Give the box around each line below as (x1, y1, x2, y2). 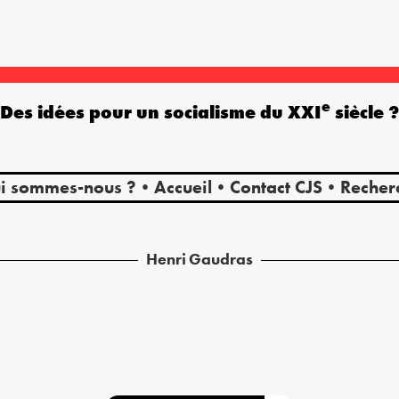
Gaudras (189, 248, 254, 269)
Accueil (153, 175, 212, 199)
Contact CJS (229, 175, 322, 199)
